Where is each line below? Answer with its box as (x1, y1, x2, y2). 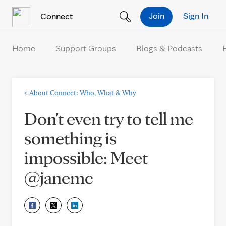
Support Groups (55, 43, 116, 53)
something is (24, 127, 117, 149)
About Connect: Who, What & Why (29, 89, 136, 97)
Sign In (183, 10, 208, 21)
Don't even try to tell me (24, 107, 193, 129)
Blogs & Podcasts (136, 43, 202, 53)
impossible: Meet (24, 146, 148, 168)
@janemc (24, 166, 93, 188)
